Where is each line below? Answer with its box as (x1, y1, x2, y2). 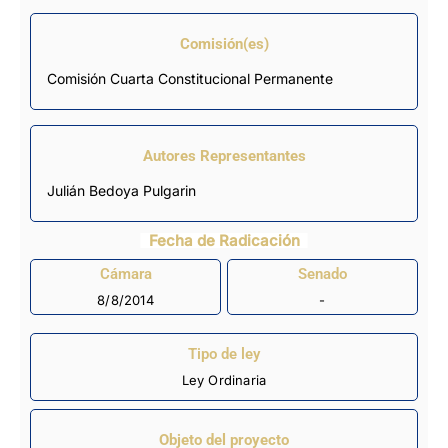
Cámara (99, 265, 152, 284)
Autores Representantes (142, 146, 306, 165)
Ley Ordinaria (181, 372, 267, 389)
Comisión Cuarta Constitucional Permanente (47, 69, 333, 87)
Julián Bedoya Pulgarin (55, 181, 196, 199)
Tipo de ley (188, 345, 260, 364)
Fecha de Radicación (148, 230, 300, 250)
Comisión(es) (179, 34, 269, 53)
